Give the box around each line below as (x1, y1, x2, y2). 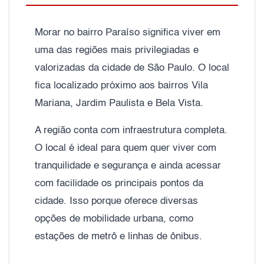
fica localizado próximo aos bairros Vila (35, 80, 208, 91)
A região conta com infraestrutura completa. (35, 125, 227, 136)
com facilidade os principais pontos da (35, 178, 203, 189)
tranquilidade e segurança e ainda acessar (35, 160, 221, 171)
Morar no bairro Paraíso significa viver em (35, 27, 220, 38)
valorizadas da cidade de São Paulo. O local (35, 62, 229, 73)
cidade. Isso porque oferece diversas (35, 196, 198, 206)
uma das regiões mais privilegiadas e (35, 45, 199, 55)
